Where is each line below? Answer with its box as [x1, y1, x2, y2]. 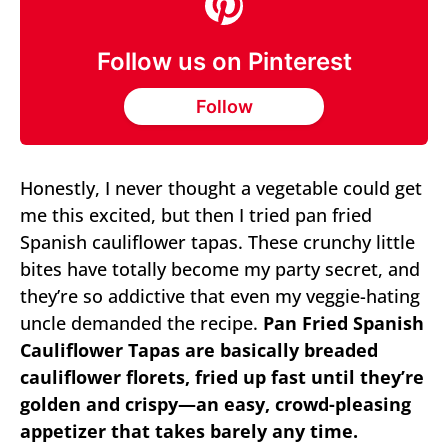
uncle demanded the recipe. [20, 311, 263, 336]
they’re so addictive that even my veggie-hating [20, 284, 420, 309]
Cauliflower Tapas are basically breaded [20, 338, 378, 363]
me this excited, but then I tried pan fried [20, 203, 372, 228]
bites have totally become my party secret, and [20, 257, 420, 282]
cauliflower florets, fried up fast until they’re [20, 365, 424, 390]
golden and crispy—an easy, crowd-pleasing [20, 392, 411, 417]
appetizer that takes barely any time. [20, 419, 358, 444]
